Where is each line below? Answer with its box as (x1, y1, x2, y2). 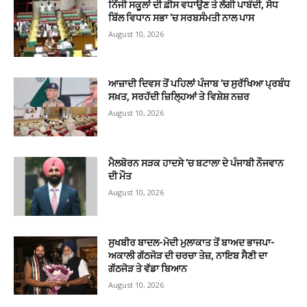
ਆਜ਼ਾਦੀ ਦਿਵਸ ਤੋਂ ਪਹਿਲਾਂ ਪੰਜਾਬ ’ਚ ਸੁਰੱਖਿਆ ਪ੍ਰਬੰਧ (108, 78, 291, 90)
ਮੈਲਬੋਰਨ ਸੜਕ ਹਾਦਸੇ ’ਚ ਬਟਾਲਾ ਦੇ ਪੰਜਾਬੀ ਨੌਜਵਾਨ (108, 158, 284, 169)
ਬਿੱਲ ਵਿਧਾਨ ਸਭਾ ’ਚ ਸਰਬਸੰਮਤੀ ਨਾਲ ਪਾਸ (108, 12, 255, 23)
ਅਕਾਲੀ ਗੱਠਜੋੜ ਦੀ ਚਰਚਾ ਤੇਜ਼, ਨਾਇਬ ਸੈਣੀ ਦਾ (108, 249, 268, 261)
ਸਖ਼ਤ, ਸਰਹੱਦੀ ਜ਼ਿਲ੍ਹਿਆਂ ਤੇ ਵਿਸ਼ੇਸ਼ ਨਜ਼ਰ (108, 91, 250, 103)
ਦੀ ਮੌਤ (108, 171, 132, 182)
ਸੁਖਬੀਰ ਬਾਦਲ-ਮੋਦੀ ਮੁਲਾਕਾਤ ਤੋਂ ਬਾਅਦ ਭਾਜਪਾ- (108, 236, 275, 248)
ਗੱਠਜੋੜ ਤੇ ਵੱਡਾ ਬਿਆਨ (108, 262, 188, 274)
